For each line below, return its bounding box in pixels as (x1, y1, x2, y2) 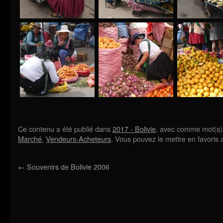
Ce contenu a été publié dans (18, 123, 112, 134)
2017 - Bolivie (112, 123, 156, 134)
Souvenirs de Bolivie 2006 (25, 161, 110, 172)
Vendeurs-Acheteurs (46, 133, 111, 144)
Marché (18, 133, 42, 144)
